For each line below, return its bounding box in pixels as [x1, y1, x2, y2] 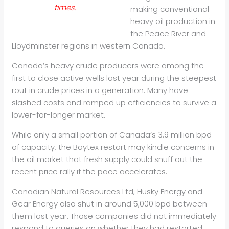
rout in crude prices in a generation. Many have [12, 85, 189, 96]
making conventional [130, 4, 209, 15]
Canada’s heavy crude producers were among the [12, 60, 204, 72]
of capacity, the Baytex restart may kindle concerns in [12, 142, 215, 153]
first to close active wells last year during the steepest [12, 73, 217, 84]
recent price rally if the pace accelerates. [12, 166, 168, 177]
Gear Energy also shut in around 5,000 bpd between [12, 198, 208, 210]
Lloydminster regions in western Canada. [12, 40, 166, 52]
